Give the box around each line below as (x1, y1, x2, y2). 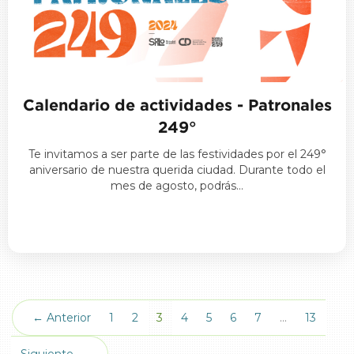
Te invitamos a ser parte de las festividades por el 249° (28, 146, 326, 161)
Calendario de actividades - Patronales (22, 95, 332, 114)
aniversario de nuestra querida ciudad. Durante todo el (28, 162, 326, 177)
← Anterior (32, 310, 91, 325)
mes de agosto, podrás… (111, 178, 243, 193)
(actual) (162, 309, 202, 324)
